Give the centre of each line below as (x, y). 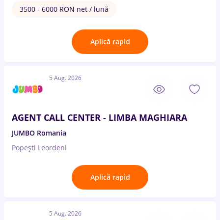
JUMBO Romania (39, 133)
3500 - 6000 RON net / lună (64, 9)
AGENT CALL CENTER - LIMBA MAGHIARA (99, 117)
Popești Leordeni (39, 148)
